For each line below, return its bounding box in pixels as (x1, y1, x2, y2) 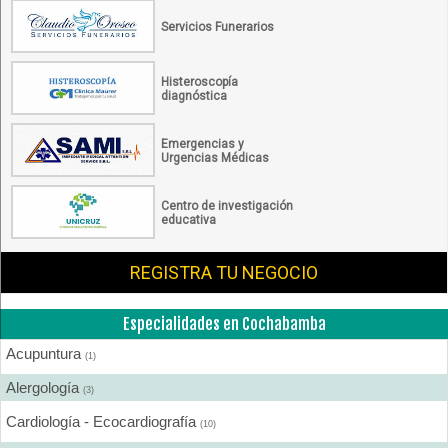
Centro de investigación (161, 198, 293, 213)
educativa (161, 212, 216, 227)
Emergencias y (161, 136, 244, 151)
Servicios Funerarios (161, 19, 274, 34)
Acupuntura (6, 344, 85, 362)
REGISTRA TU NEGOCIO (130, 261, 318, 283)
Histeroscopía (161, 74, 238, 89)
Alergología (6, 378, 83, 396)
